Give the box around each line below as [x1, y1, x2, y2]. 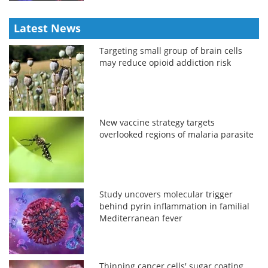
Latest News [14, 20, 81, 35]
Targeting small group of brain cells [99, 44, 243, 56]
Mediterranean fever [99, 212, 183, 224]
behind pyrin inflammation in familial [99, 200, 250, 212]
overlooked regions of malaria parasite [99, 128, 254, 140]
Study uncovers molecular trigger [99, 188, 233, 200]
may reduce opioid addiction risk [99, 56, 232, 68]
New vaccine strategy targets [99, 116, 215, 128]
